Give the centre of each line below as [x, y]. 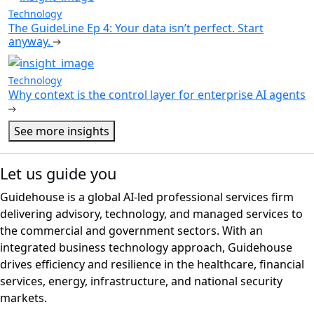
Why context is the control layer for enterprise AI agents [157, 95]
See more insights [62, 131]
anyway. [31, 41]
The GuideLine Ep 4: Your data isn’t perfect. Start [136, 28]
